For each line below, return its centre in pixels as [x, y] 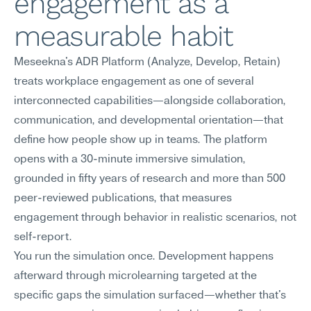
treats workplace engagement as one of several [134, 82]
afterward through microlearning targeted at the [135, 276]
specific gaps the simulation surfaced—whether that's [150, 296]
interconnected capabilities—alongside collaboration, [150, 101]
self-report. [43, 237]
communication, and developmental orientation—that [149, 121]
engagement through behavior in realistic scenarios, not [155, 218]
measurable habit [124, 36]
